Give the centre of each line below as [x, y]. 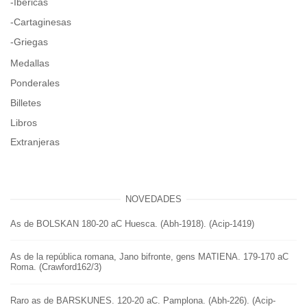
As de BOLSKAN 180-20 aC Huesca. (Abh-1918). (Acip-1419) [132, 223]
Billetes [26, 102]
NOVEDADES [153, 199]
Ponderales [35, 83]
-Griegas [29, 41]
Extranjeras [35, 142]
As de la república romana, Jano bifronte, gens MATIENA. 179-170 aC [149, 257]
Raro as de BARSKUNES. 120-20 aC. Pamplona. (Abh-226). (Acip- [143, 300]
